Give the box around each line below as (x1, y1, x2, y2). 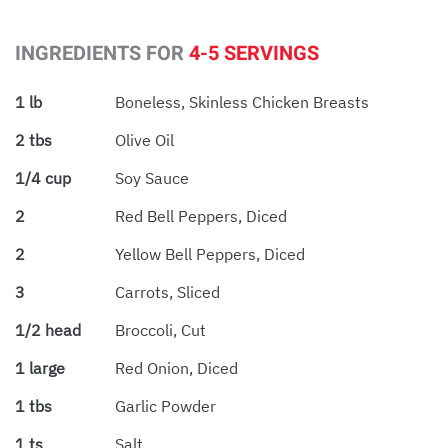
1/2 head (15, 319, 81, 340)
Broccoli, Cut (115, 319, 206, 340)
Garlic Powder (115, 395, 216, 416)
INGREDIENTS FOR (15, 38, 189, 68)
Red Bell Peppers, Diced (115, 205, 287, 226)
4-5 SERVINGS (189, 38, 319, 68)
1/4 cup (15, 167, 71, 188)
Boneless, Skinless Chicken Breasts (115, 91, 369, 112)
